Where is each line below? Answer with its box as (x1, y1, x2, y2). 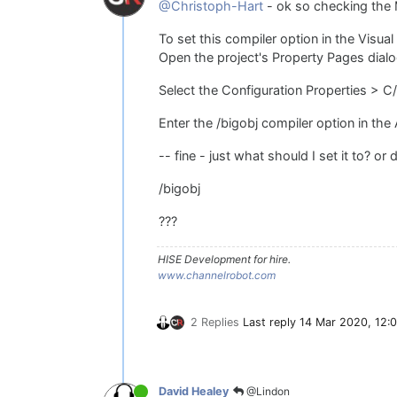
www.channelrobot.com (158, 268, 276, 282)
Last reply (243, 315, 300, 329)
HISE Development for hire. (158, 252, 291, 266)
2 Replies (191, 315, 239, 329)
